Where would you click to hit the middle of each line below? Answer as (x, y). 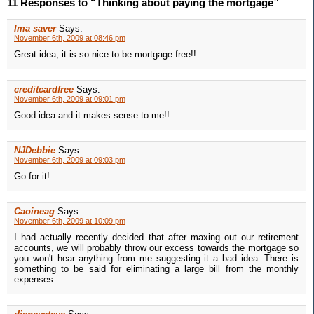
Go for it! (32, 177)
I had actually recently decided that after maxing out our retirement (156, 238)
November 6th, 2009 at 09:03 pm (70, 160)
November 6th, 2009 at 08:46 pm (70, 38)
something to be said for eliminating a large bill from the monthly (156, 269)
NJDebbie (35, 151)
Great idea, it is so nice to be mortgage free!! (105, 55)
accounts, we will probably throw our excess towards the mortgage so (156, 248)
